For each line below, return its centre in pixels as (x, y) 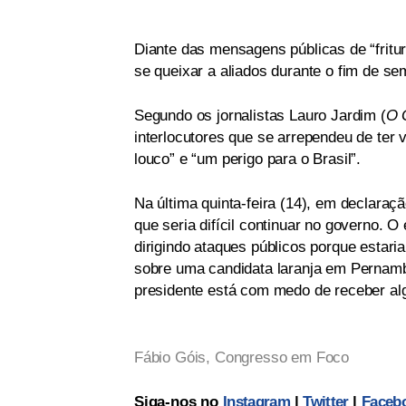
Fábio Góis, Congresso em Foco (242, 358)
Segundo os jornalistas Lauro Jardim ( (260, 116)
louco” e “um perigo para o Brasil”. (248, 159)
